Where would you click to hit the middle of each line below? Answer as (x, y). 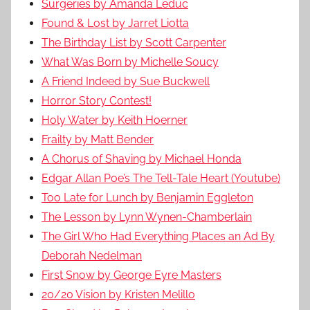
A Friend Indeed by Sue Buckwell (126, 81)
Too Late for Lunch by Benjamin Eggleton (147, 197)
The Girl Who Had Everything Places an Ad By (158, 236)
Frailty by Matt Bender (98, 139)
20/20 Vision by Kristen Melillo (118, 294)
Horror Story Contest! (97, 100)
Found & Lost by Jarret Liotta (115, 23)
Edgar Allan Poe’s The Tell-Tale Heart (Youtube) (161, 178)
